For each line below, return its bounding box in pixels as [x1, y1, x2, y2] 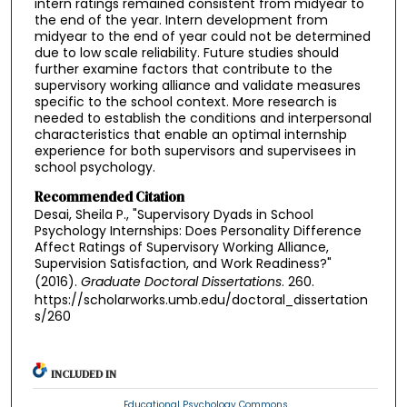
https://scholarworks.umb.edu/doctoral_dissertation [34, 290, 368, 309]
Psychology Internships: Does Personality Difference [34, 221, 362, 240]
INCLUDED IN [51, 367, 117, 382]
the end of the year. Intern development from [34, 11, 328, 30]
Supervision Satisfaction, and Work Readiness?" [34, 253, 332, 273]
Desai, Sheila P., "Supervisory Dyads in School [34, 204, 313, 223]
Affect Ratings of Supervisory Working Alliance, [34, 237, 329, 256]
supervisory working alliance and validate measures [34, 76, 361, 95]
